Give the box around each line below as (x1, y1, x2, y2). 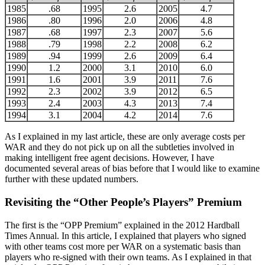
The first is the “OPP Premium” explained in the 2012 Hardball (5, 219, 240, 230)
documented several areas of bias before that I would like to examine (5, 163, 260, 174)
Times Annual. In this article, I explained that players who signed (5, 230, 246, 241)
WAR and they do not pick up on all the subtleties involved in (5, 142, 234, 153)
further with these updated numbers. (5, 174, 138, 185)
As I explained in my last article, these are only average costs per (5, 131, 245, 142)
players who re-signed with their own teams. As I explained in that (5, 251, 251, 262)
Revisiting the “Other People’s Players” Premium (5, 196, 242, 209)
